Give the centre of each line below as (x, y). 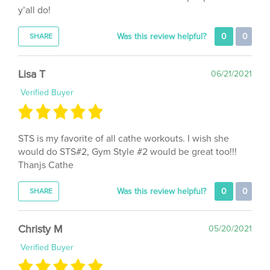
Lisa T (32, 59)
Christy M (40, 215)
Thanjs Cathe (46, 151)
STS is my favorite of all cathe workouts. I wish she (124, 124)
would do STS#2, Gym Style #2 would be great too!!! (127, 138)
